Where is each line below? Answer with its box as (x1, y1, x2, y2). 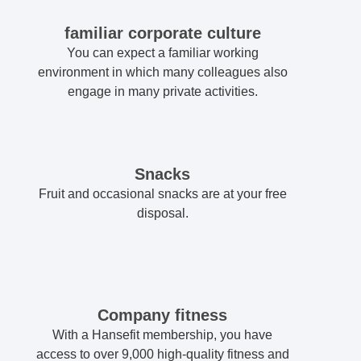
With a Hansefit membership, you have (52, 328, 273, 342)
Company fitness (98, 306, 228, 325)
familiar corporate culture (64, 24, 261, 43)
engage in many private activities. (67, 85, 258, 99)
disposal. (136, 206, 189, 221)
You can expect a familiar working (66, 46, 259, 60)
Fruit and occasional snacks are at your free (38, 187, 287, 201)
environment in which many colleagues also (37, 65, 288, 80)
